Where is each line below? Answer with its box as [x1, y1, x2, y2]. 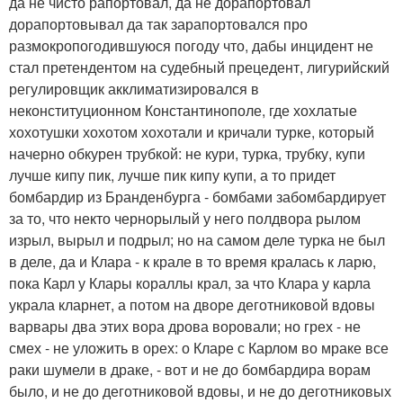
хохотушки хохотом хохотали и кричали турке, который [9, 121, 374, 142]
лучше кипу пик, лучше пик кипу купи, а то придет [9, 164, 336, 185]
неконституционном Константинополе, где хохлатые [9, 99, 357, 121]
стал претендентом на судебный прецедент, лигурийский [9, 56, 390, 77]
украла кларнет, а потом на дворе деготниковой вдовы [9, 293, 375, 315]
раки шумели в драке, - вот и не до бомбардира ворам [9, 358, 371, 380]
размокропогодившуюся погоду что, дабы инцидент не [9, 34, 373, 56]
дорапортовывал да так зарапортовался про [9, 13, 308, 34]
